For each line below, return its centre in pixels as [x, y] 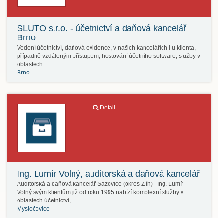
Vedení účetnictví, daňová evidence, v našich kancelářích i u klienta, [106, 48]
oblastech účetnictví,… [47, 200]
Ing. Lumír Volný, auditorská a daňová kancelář [108, 174]
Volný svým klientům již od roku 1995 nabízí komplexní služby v [100, 192]
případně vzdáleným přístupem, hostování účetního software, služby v [109, 56]
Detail [107, 108]
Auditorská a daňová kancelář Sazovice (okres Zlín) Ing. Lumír [100, 184]
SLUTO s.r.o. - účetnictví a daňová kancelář [102, 28]
